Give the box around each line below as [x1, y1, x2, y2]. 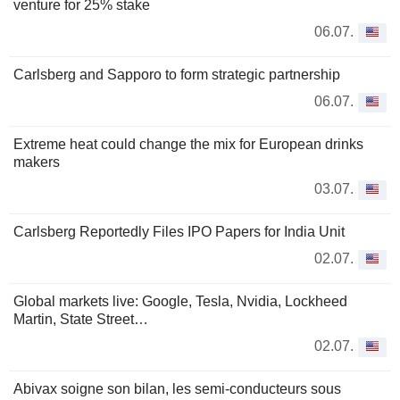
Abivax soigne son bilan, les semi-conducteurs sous [13, 381, 341, 397]
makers [13, 154, 60, 171]
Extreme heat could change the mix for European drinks [13, 137, 363, 153]
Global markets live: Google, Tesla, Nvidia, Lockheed [13, 294, 347, 310]
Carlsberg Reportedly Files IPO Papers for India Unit [13, 224, 345, 240]
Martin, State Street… [13, 312, 148, 328]
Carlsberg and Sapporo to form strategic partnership [13, 67, 340, 83]
